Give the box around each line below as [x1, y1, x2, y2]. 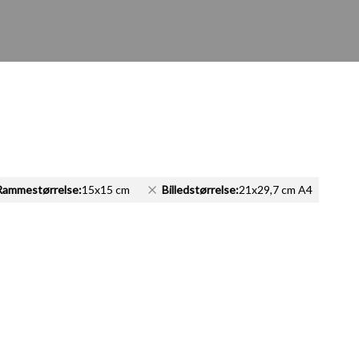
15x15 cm [82, 183, 130, 196]
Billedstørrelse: [162, 183, 239, 196]
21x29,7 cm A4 [239, 183, 313, 196]
